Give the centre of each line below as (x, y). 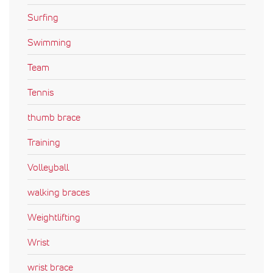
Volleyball (48, 167)
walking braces (58, 192)
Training (44, 142)
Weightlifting (54, 217)
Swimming (49, 42)
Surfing (43, 17)
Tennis (41, 92)
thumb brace (54, 117)
